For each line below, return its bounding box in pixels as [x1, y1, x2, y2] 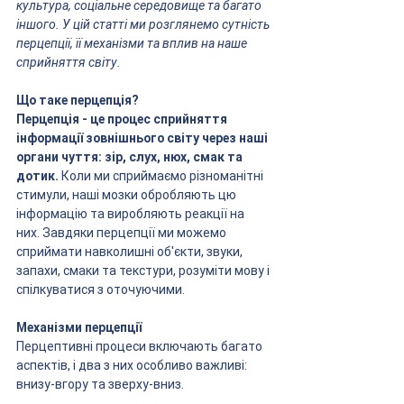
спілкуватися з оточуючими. [16, 281, 185, 297]
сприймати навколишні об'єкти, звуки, [16, 243, 245, 259]
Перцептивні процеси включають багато [16, 338, 265, 353]
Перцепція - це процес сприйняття [16, 111, 230, 126]
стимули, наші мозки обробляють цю [16, 187, 239, 202]
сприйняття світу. [16, 54, 121, 69]
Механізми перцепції [16, 319, 142, 335]
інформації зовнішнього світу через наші [16, 130, 271, 145]
